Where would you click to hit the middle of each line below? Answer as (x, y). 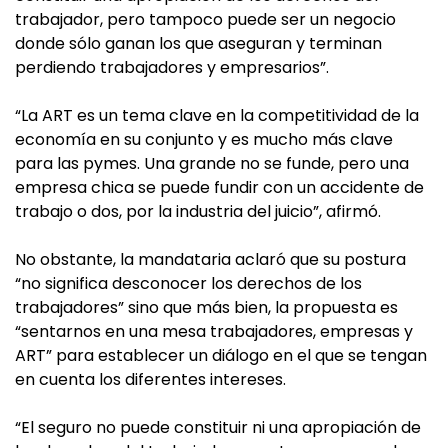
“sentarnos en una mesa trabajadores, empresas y (214, 331)
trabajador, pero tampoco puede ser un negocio (205, 19)
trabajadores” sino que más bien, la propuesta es (206, 307)
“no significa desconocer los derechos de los (188, 283)
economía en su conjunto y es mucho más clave (204, 139)
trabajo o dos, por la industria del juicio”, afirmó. (198, 211)
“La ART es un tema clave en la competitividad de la (217, 115)
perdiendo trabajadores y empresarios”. (172, 67)
